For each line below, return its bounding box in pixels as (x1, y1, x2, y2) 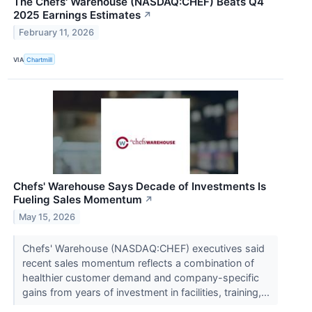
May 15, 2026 (19, 212, 76, 223)
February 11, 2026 (19, 26, 95, 38)
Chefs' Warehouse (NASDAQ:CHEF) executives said (22, 242, 265, 255)
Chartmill (26, 55, 53, 63)
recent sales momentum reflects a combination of (22, 257, 254, 270)
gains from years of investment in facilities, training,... (22, 286, 272, 299)
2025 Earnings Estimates (13, 8, 141, 22)
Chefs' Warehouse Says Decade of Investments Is (13, 180, 266, 194)
